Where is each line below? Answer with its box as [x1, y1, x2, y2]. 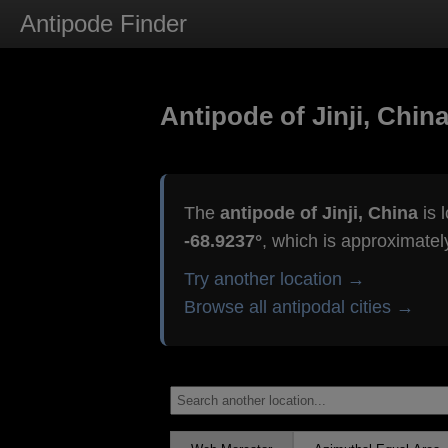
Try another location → [183, 269, 365, 290]
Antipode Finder [20, 10, 187, 37]
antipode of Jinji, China [219, 203, 418, 224]
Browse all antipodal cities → [183, 297, 414, 318]
